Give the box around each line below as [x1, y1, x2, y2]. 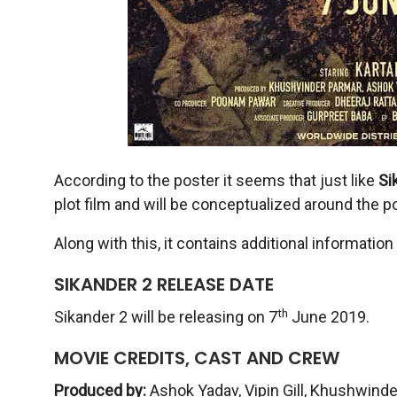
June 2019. [287, 307, 370, 327]
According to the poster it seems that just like [53, 171, 378, 191]
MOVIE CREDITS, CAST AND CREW [53, 346, 339, 371]
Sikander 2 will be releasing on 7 [53, 307, 277, 327]
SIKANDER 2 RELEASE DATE [53, 272, 274, 298]
